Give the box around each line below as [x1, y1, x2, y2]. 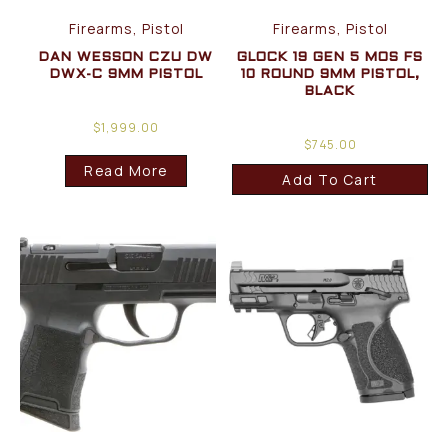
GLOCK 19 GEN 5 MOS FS [237, 50, 424, 64]
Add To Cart [282, 169, 378, 189]
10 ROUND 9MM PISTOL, [240, 67, 420, 81]
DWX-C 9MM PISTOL [49, 67, 203, 81]
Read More [84, 161, 168, 181]
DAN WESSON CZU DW [39, 50, 214, 64]
